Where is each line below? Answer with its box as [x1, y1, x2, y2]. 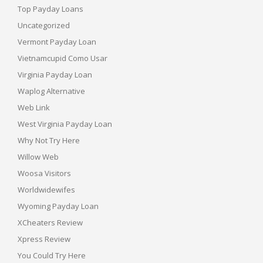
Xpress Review [18, 233, 70, 244]
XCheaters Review [18, 217, 83, 228]
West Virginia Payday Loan [18, 118, 112, 129]
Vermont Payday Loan [18, 36, 96, 47]
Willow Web [18, 151, 59, 162]
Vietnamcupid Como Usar [18, 52, 107, 63]
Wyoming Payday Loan [18, 200, 99, 211]
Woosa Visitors [18, 167, 71, 178]
